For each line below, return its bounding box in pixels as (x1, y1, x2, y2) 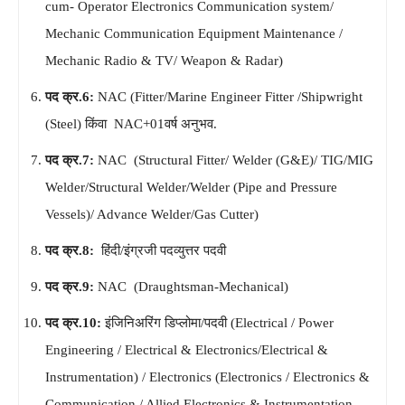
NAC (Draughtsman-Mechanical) (98, 278, 288, 294)
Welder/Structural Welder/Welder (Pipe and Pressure (45, 179, 337, 194)
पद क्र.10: (45, 315, 105, 330)
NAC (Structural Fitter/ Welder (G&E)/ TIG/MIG (98, 152, 373, 167)
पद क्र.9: (45, 278, 98, 294)
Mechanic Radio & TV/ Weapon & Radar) (45, 52, 283, 68)
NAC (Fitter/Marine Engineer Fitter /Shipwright (98, 89, 363, 104)
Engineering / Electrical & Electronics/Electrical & (45, 342, 328, 357)
